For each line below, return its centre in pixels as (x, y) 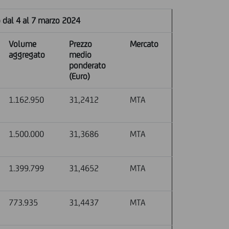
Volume (23, 44)
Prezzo (81, 44)
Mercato (144, 44)
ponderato (88, 65)
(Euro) (80, 76)
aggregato (27, 55)
